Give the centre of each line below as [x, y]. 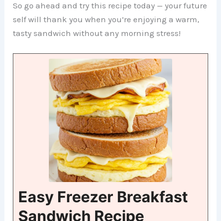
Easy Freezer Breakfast [103, 197]
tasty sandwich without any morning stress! [97, 33]
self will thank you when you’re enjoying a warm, [106, 19]
